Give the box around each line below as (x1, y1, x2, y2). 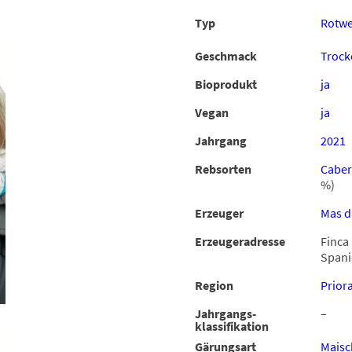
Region (195, 277, 233, 294)
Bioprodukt (195, 76, 257, 93)
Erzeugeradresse (195, 233, 285, 250)
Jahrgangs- (195, 306, 256, 322)
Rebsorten (195, 161, 251, 178)
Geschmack (195, 48, 257, 64)
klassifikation (195, 318, 269, 335)
